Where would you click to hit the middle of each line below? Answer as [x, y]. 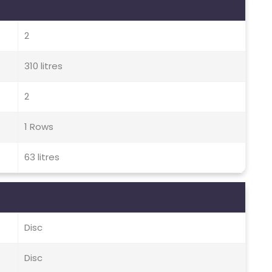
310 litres [43, 66]
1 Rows [39, 127]
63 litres [42, 157]
